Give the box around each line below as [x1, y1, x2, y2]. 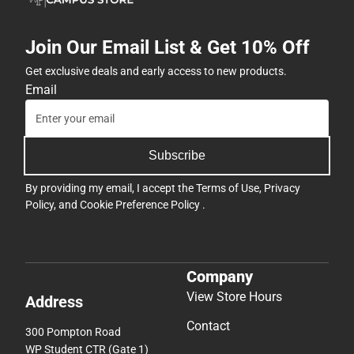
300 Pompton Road [25, 325, 121, 338]
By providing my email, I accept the [25, 182, 196, 195]
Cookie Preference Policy [80, 198, 202, 212]
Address [25, 292, 83, 311]
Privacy [264, 182, 300, 195]
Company [186, 266, 253, 286]
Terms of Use [196, 182, 259, 195]
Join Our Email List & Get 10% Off [25, 36, 310, 59]
